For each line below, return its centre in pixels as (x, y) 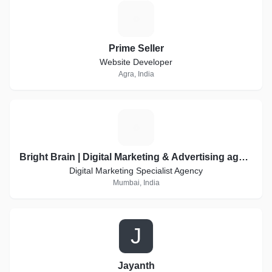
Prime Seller (136, 48)
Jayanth (136, 266)
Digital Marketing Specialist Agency (136, 171)
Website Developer (136, 62)
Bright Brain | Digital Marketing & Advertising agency (243, 157)
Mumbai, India (136, 183)
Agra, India (136, 74)
